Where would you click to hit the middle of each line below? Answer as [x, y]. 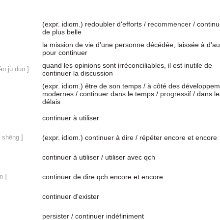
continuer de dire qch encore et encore [103, 177]
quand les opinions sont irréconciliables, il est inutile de [127, 65]
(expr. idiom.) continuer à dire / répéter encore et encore [130, 137]
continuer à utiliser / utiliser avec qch [99, 157]
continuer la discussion [78, 73]
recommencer [169, 24]
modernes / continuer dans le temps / [101, 94]
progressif [176, 94]
